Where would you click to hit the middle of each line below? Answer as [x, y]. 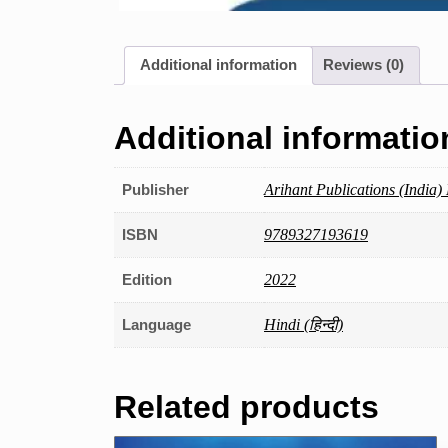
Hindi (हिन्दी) [303, 325]
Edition [147, 280]
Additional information [218, 65]
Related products [246, 407]
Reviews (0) [363, 65]
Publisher [155, 190]
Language [156, 325]
